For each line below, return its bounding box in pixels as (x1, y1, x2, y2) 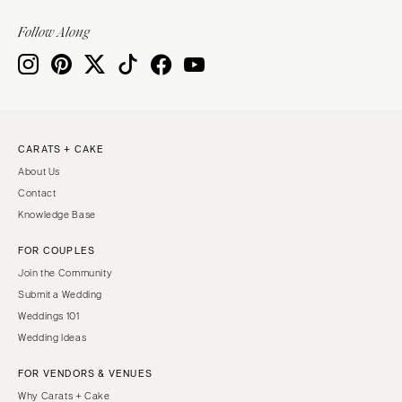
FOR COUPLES (18, 244, 96, 256)
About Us (18, 165, 61, 177)
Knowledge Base (18, 208, 96, 220)
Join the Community (18, 267, 113, 278)
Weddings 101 (18, 310, 80, 321)
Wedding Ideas (18, 331, 87, 343)
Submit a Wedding (18, 288, 103, 300)
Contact (18, 187, 57, 198)
